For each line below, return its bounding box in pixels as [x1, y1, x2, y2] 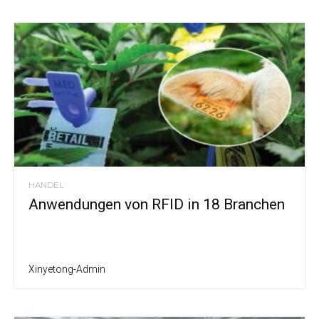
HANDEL [28, 179, 64, 190]
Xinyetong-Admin [28, 263, 105, 275]
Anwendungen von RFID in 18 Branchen [28, 195, 285, 213]
